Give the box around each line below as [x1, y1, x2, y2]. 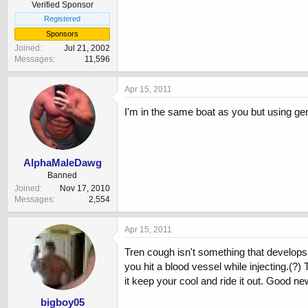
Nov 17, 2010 [60, 183, 110, 193]
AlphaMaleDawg [23, 156, 102, 168]
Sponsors [46, 30, 78, 38]
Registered [44, 14, 80, 23]
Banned [47, 170, 77, 180]
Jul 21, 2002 [64, 43, 110, 54]
